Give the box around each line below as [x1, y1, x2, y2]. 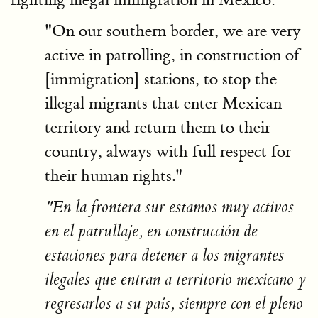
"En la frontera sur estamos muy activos [45, 197, 294, 217]
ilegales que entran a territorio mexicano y [45, 270, 305, 290]
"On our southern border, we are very [45, 21, 301, 41]
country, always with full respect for [45, 141, 291, 162]
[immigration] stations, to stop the [45, 69, 277, 89]
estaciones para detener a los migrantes [45, 246, 284, 265]
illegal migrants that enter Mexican [45, 93, 282, 114]
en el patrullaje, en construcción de [45, 221, 258, 241]
